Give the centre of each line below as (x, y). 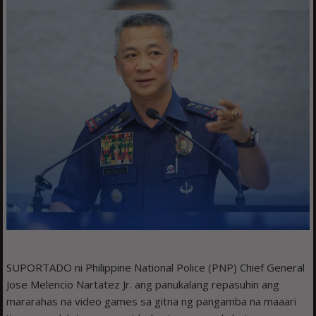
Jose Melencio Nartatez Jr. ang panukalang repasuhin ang (143, 285)
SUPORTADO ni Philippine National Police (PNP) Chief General (156, 268)
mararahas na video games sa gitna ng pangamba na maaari (152, 302)
